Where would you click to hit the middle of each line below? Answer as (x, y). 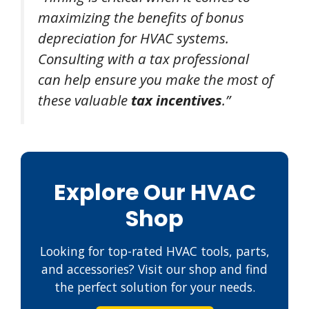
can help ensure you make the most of (156, 80)
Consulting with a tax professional (143, 59)
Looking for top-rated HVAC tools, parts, (154, 251)
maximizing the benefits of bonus (141, 18)
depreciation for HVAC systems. (133, 38)
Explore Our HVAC (154, 192)
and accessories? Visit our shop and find (154, 269)
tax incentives (177, 100)
